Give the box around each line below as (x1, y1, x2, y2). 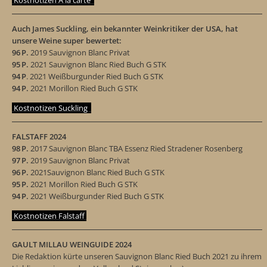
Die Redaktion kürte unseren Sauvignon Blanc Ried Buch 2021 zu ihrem (12, 250, 262, 262)
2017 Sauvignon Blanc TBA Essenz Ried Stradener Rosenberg (29, 142, 243, 154)
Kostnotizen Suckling (12, 102, 91, 113)
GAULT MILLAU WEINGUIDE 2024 (12, 238, 132, 250)
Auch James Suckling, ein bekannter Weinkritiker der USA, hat (12, 23, 238, 34)
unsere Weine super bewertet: (12, 35, 122, 46)
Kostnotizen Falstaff (12, 210, 86, 221)
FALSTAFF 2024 (12, 131, 66, 142)
